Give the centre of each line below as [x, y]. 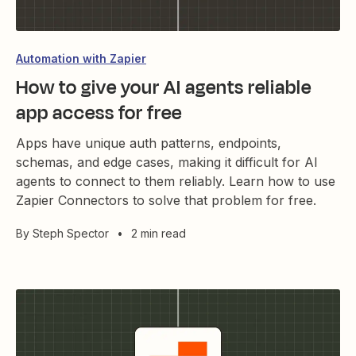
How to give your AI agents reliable [164, 87]
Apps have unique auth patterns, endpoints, [149, 143]
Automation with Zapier [81, 58]
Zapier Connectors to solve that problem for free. [166, 200]
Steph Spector [71, 233]
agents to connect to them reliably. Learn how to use [176, 181]
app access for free [99, 112]
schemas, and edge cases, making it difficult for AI [167, 162]
